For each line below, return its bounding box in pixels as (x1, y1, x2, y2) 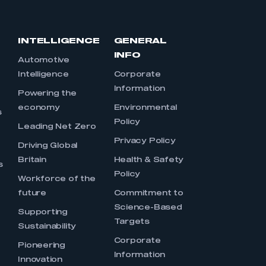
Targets (113, 218, 150, 226)
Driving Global (18, 142, 78, 150)
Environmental (113, 104, 177, 112)
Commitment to (113, 190, 183, 197)
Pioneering (18, 242, 66, 249)
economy (18, 104, 60, 112)
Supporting (18, 209, 68, 216)
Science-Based (113, 204, 182, 211)
